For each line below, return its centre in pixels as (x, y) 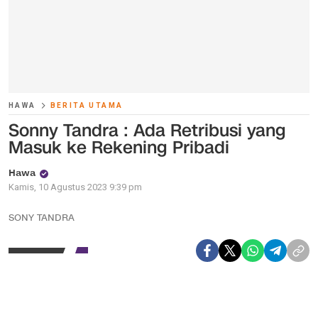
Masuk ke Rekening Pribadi (119, 148)
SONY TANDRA (42, 218)
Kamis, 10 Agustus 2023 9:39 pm (75, 187)
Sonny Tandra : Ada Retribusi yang (147, 131)
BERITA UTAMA (87, 105)
